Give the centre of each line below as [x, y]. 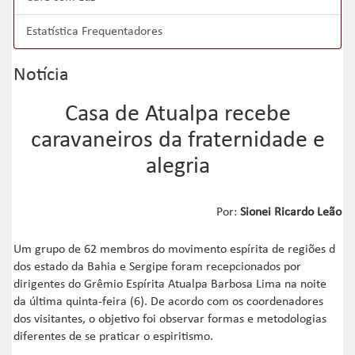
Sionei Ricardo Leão [290, 213]
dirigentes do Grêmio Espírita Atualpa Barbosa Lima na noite [170, 285]
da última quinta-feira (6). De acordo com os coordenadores [169, 302]
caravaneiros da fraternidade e [177, 141]
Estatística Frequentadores [95, 32]
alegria [177, 167]
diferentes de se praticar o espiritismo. [115, 337]
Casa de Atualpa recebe [177, 115]
